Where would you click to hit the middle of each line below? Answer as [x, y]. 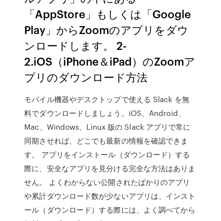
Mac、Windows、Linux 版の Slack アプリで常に [108, 127]
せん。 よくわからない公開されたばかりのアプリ [107, 182]
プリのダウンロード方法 [86, 77]
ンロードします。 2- [76, 45]
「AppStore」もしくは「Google [108, 14]
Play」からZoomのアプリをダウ [107, 29]
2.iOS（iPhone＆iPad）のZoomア [110, 61]
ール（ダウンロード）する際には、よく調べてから [110, 210]
